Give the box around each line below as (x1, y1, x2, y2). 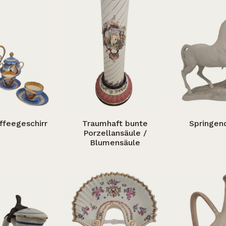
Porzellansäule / (83, 128, 147, 138)
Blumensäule (89, 138, 140, 148)
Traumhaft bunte (82, 119, 148, 129)
